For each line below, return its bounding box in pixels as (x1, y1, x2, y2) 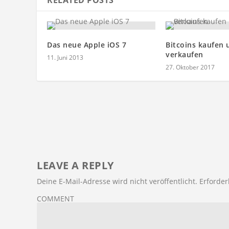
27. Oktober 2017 (166, 63, 215, 72)
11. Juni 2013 (47, 53, 83, 62)
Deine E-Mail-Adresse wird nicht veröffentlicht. (37, 176, 197, 187)
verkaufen (166, 50, 203, 60)
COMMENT (37, 194, 74, 204)
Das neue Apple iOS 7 (47, 40, 126, 50)
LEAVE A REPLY (37, 158, 114, 173)
